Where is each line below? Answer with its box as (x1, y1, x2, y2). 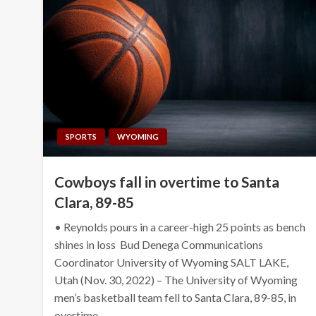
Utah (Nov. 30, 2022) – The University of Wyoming (54, 272, 298, 286)
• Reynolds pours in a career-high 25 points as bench (54, 219, 306, 233)
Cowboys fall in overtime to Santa (54, 172, 280, 190)
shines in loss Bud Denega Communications (54, 237, 264, 251)
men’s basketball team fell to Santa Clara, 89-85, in (54, 290, 297, 304)
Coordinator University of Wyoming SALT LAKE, (54, 255, 289, 269)
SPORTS (66, 131, 97, 141)
